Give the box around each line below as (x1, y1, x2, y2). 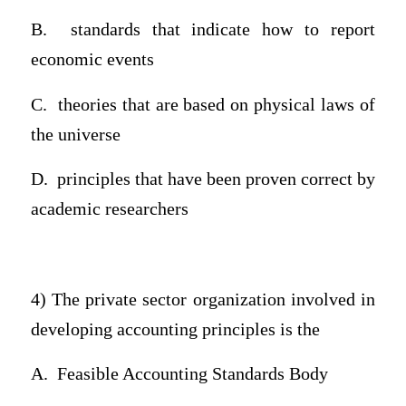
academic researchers (30, 199, 188, 219)
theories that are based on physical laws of (57, 94, 376, 114)
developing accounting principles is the (30, 319, 320, 339)
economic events (30, 50, 154, 70)
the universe (30, 124, 121, 144)
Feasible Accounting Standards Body (56, 364, 328, 384)
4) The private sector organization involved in (30, 289, 376, 309)
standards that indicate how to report (70, 20, 376, 40)
